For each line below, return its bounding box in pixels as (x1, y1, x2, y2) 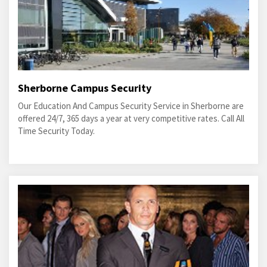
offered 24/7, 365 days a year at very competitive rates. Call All (18, 113, 244, 124)
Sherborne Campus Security (18, 81, 151, 95)
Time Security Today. (18, 125, 95, 136)
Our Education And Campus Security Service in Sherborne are (18, 100, 244, 111)
